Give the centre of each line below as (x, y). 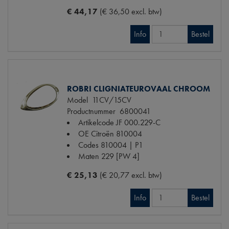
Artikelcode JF (100, 122)
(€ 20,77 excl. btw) (131, 175)
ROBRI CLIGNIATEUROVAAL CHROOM (139, 88)
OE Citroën (96, 133)
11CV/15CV (110, 100)
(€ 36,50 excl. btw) (131, 11)
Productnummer (91, 111)
